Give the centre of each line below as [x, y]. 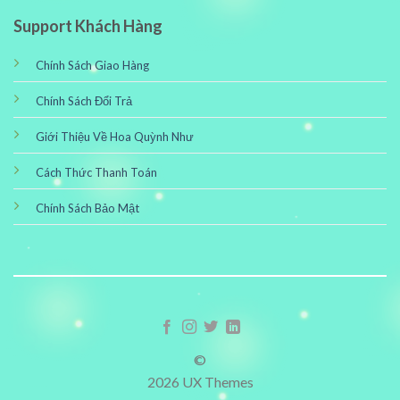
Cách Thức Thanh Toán [96, 172]
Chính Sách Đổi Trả [83, 100]
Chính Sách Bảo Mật [87, 208]
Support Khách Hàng [87, 25]
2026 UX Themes [200, 382]
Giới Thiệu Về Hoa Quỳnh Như [114, 136]
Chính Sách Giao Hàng [92, 65]
